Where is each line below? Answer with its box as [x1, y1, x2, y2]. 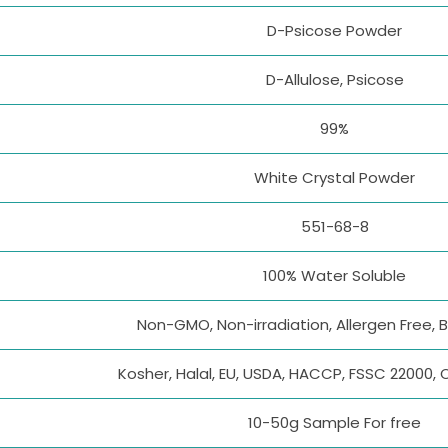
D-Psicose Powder [267, 20, 402, 42]
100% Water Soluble [263, 265, 406, 287]
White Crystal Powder [254, 167, 415, 189]
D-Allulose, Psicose [265, 69, 404, 91]
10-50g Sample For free [248, 412, 421, 434]
